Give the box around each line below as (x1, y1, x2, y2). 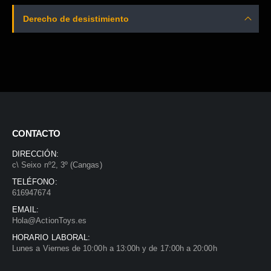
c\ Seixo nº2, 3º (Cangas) (12, 160, 102, 170)
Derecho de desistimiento (23, 14, 129, 24)
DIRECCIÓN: (12, 149, 59, 159)
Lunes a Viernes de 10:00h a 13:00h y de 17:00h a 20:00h (12, 244, 217, 253)
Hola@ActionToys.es (12, 216, 87, 226)
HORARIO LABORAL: (12, 233, 91, 243)
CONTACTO (12, 129, 60, 139)
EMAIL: (12, 205, 39, 215)
